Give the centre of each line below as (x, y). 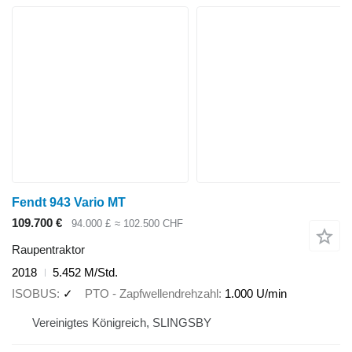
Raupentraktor (48, 250)
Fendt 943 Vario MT (69, 202)
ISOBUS (34, 293)
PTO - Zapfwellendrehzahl (152, 293)
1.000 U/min (256, 293)
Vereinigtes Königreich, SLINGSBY (122, 323)
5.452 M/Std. (85, 273)
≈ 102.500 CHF (148, 223)
